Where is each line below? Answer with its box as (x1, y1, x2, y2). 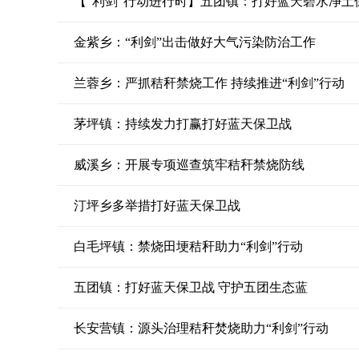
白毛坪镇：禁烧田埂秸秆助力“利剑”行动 (74, 240, 303, 253)
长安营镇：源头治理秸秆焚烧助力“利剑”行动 (74, 321, 329, 335)
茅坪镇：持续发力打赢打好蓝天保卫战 (74, 117, 292, 131)
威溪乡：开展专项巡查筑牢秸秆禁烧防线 (74, 158, 305, 171)
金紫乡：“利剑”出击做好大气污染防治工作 (74, 35, 316, 49)
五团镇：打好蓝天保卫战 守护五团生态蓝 (74, 280, 308, 294)
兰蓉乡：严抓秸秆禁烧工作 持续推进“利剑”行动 (74, 76, 345, 90)
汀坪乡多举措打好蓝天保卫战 (74, 199, 240, 212)
